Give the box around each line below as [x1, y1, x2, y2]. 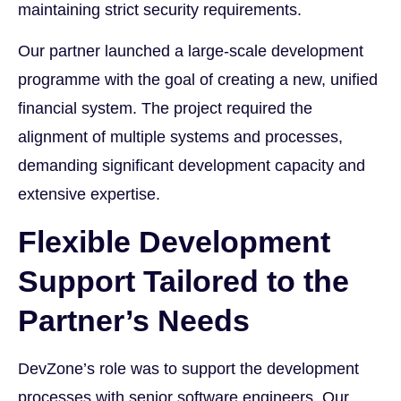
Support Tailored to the [18, 263, 349, 298]
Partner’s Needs [18, 303, 250, 337]
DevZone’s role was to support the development [18, 359, 359, 378]
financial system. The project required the [18, 99, 312, 118]
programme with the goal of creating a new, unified [18, 71, 378, 90]
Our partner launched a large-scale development [18, 42, 363, 61]
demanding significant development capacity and [18, 157, 365, 175]
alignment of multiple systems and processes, [18, 128, 343, 147]
